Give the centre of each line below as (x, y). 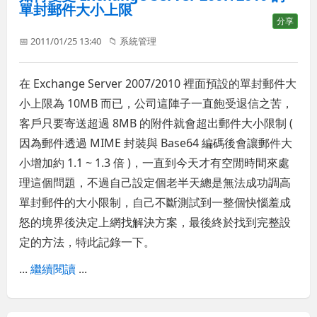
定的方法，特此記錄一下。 (87, 242)
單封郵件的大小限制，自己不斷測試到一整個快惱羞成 (155, 202)
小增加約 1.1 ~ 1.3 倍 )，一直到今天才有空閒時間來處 (155, 162)
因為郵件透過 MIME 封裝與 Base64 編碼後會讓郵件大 (156, 143)
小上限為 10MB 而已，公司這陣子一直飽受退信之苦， (156, 103)
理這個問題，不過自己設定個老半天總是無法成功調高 (155, 182)
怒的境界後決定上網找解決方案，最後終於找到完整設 (155, 222)
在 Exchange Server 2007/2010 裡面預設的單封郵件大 (158, 83)
